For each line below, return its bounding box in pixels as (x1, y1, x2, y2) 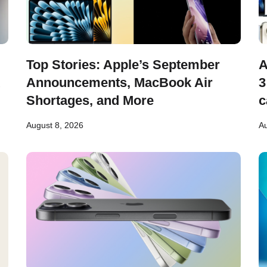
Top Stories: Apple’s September (26, 57, 220, 72)
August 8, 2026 (26, 120, 83, 130)
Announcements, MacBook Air (26, 75, 213, 90)
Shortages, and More (26, 93, 154, 108)
